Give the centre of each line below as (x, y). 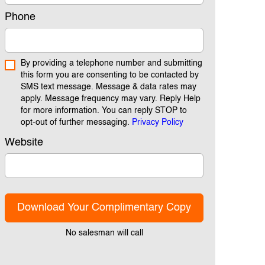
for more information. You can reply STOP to (104, 110)
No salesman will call (104, 233)
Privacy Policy (158, 122)
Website (24, 142)
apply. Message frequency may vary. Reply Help (111, 98)
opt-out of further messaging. (76, 122)
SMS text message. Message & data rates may (109, 87)
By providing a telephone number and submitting (112, 63)
